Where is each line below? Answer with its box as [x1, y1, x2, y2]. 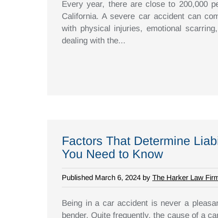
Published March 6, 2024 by [62, 173, 152, 182]
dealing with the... [62, 36, 126, 45]
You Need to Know [62, 146, 163, 161]
